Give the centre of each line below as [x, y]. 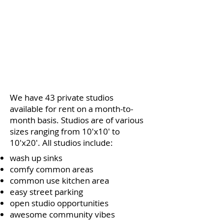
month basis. [35, 120]
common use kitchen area [60, 180]
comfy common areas [52, 169]
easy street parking [46, 192]
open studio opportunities [59, 203]
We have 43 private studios [62, 97]
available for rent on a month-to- [71, 109]
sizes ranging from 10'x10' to [65, 131]
